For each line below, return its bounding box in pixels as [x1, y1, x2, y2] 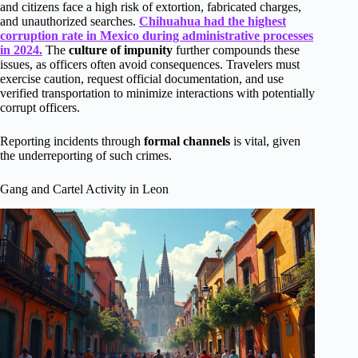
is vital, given [230, 134, 300, 149]
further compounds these [173, 43, 300, 58]
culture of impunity [69, 43, 173, 58]
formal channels [144, 134, 230, 149]
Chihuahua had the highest [139, 14, 286, 29]
